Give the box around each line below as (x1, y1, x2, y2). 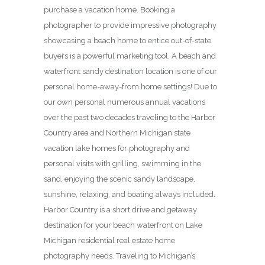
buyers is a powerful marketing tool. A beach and (44, 51, 216, 61)
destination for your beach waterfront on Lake (44, 221, 202, 230)
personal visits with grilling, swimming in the (44, 159, 201, 169)
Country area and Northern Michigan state (44, 128, 190, 138)
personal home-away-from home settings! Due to (44, 82, 217, 92)
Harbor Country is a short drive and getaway (44, 205, 197, 215)
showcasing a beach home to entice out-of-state (44, 36, 211, 46)
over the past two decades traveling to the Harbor (44, 113, 215, 122)
